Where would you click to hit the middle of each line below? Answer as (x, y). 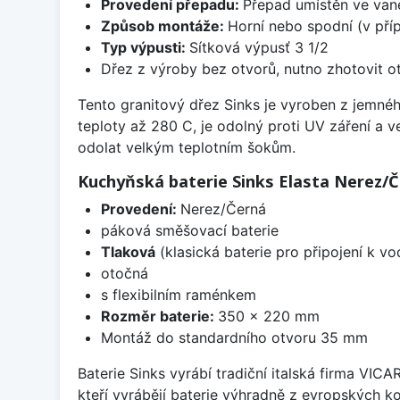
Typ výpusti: (145, 47)
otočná (124, 273)
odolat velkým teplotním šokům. (187, 147)
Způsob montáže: (164, 25)
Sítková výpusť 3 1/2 (258, 47)
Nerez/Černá (223, 208)
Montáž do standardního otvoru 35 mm (234, 337)
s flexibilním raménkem (178, 294)
